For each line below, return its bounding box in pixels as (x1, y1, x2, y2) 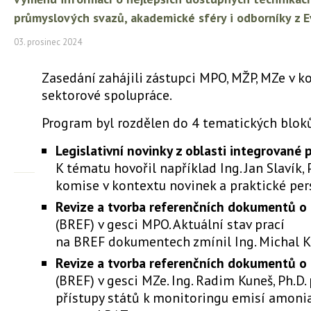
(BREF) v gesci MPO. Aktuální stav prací (56, 215, 285, 233)
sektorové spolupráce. (42, 86, 172, 103)
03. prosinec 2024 (14, 36, 82, 48)
